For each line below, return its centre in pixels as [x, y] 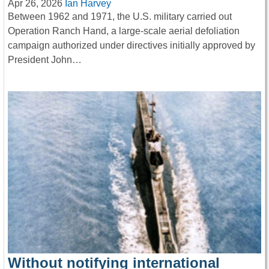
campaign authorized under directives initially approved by [131, 45]
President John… [45, 59]
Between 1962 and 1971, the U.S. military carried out [120, 16]
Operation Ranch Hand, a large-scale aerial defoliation [124, 31]
